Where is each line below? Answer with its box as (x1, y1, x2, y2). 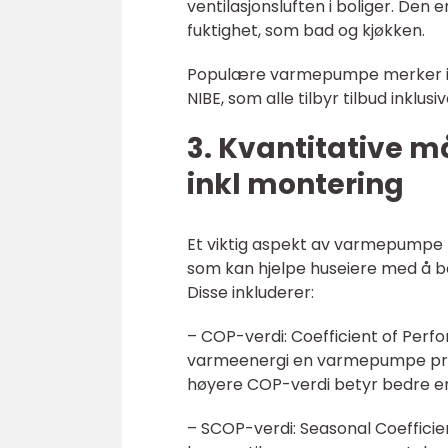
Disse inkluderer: (187, 281, 314, 305)
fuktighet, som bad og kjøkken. (187, 19, 425, 43)
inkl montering (187, 165, 404, 205)
